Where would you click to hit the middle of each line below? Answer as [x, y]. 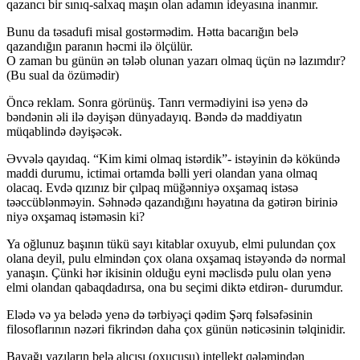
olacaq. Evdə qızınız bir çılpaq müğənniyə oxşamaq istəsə [152, 188]
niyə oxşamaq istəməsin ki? [76, 217]
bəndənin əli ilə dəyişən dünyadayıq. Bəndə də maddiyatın [154, 117]
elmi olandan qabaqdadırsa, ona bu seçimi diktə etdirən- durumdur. [175, 288]
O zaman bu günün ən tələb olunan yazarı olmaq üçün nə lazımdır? [176, 61]
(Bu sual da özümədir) [63, 76]
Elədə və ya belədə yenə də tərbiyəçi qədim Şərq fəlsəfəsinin [160, 315]
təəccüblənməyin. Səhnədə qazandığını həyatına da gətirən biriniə [172, 202]
